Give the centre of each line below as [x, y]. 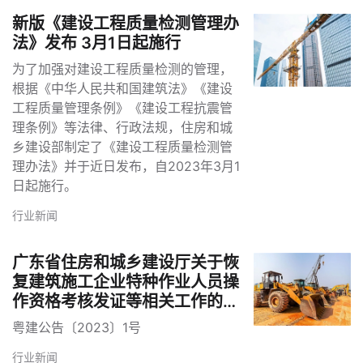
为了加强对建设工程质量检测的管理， [122, 69]
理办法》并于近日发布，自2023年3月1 [126, 167]
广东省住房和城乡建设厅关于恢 [126, 263]
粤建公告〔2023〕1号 [77, 328]
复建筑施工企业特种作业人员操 [126, 282]
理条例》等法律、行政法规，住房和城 [122, 128]
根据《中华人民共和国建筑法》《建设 [122, 89]
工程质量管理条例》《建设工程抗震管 [122, 108]
